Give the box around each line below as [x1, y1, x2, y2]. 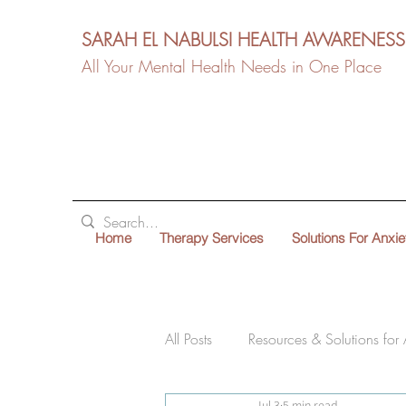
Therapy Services [159, 229, 264, 246]
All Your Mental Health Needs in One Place [82, 55, 382, 77]
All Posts [165, 329, 212, 349]
